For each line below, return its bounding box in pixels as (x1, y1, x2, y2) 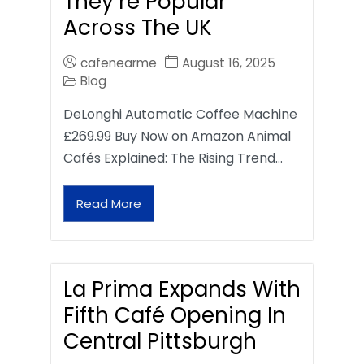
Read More (76, 195, 141, 213)
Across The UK (63, 13, 212, 43)
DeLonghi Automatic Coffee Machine (63, 105, 297, 124)
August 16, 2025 (182, 54, 275, 72)
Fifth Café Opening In (63, 301, 286, 331)
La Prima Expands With (63, 275, 301, 305)
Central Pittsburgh (63, 327, 257, 357)
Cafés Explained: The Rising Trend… (63, 149, 283, 168)
